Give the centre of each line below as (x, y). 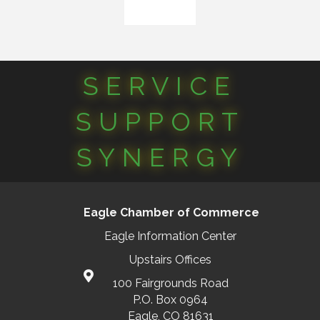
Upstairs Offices (170, 260)
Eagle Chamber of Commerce (160, 213)
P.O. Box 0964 (170, 300)
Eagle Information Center (170, 236)
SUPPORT (160, 122)
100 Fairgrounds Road (170, 284)
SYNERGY (160, 157)
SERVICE (160, 86)
